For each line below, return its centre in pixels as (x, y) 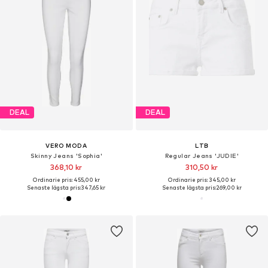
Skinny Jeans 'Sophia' (66, 155)
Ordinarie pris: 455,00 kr (66, 179)
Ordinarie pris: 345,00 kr (202, 179)
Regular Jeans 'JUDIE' (202, 155)
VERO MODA (66, 145)
